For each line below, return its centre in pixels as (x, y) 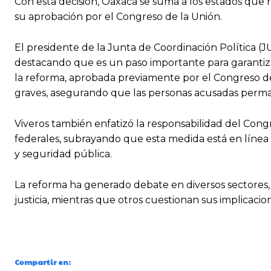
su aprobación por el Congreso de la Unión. (118, 17)
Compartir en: (43, 262)
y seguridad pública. (63, 154)
